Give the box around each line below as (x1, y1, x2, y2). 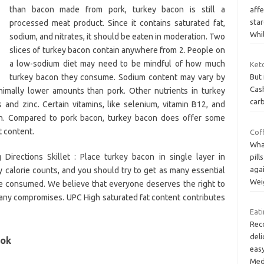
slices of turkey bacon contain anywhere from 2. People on (9, 45, 225, 55)
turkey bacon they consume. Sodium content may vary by (9, 72, 225, 82)
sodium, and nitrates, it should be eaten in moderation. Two (9, 31, 225, 41)
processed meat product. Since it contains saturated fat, (9, 18, 225, 28)
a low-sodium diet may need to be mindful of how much (9, 58, 225, 68)
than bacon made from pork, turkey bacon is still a (9, 4, 225, 14)
